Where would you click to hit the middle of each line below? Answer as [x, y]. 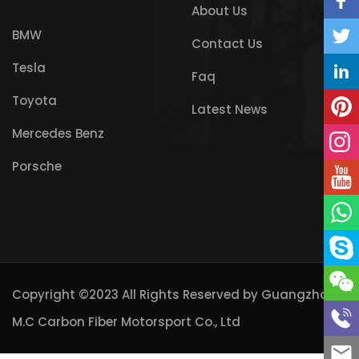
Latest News [230, 110]
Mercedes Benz [58, 134]
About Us [220, 11]
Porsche [37, 167]
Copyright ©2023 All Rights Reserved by [137, 294]
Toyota [34, 101]
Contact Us [227, 44]
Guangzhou [298, 294]
